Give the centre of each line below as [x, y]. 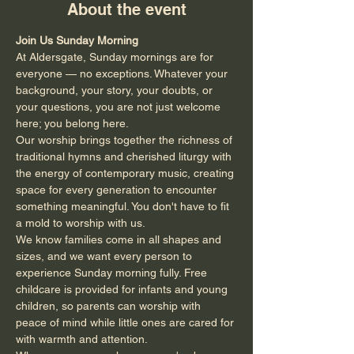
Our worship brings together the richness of [126, 140]
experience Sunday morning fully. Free [113, 273]
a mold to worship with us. [81, 223]
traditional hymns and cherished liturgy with [125, 156]
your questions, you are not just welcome [120, 107]
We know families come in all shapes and [120, 239]
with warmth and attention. [82, 339]
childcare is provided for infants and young [123, 289]
